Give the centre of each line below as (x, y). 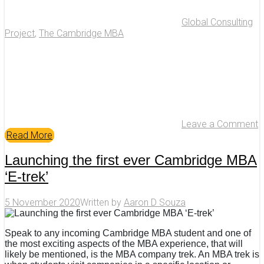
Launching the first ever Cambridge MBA (131, 160)
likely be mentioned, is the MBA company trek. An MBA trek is (132, 255)
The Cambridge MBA (81, 33)
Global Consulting (217, 22)
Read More (29, 135)
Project (20, 33)
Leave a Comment (220, 124)
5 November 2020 (42, 203)
